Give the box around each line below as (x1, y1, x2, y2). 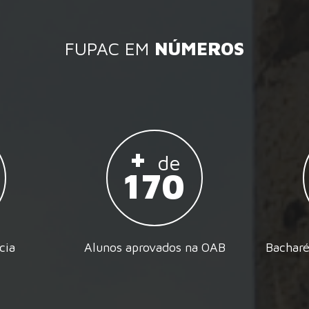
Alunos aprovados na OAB (83, 240, 226, 255)
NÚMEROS (154, 38, 244, 59)
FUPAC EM (65, 38, 154, 59)
